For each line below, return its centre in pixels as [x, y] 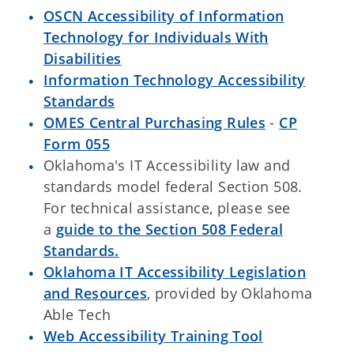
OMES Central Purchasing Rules [155, 122]
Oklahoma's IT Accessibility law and [167, 165]
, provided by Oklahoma [230, 293]
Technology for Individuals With [156, 37]
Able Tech [77, 314]
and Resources [95, 293]
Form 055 [77, 144]
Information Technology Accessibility [175, 80]
